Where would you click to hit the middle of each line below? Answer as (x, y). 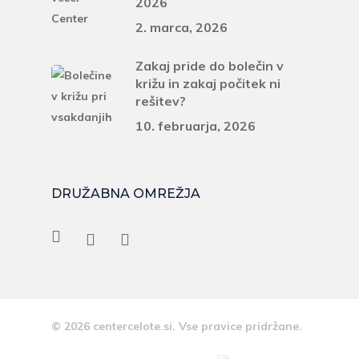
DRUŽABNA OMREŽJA (126, 194)
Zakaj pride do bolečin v (210, 66)
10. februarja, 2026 (196, 126)
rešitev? (161, 101)
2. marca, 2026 (182, 27)
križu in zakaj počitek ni (208, 83)
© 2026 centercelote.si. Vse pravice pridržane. (177, 326)
